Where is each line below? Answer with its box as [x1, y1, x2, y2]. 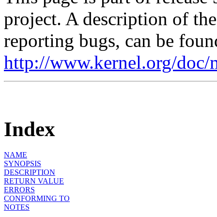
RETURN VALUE [4, 176, 64, 185]
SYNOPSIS [4, 159, 41, 168]
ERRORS [4, 185, 35, 194]
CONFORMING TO [4, 194, 70, 202]
